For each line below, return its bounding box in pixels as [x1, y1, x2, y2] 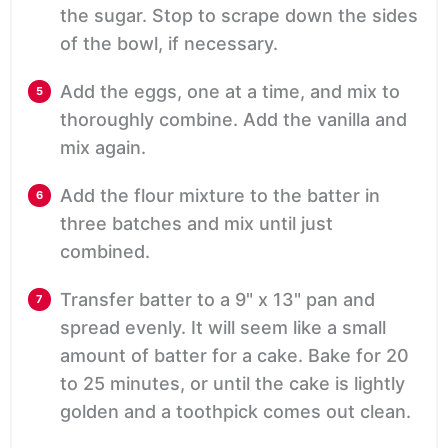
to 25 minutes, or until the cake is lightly [60, 373, 405, 395]
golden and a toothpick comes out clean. [60, 401, 411, 423]
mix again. [60, 137, 146, 159]
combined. [60, 241, 150, 263]
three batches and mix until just [60, 213, 333, 235]
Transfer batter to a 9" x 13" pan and [60, 289, 375, 311]
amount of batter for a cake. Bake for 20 [60, 345, 409, 367]
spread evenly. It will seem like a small [60, 317, 386, 339]
